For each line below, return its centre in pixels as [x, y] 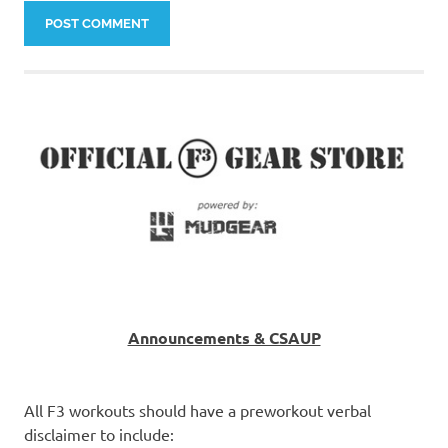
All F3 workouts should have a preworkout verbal [197, 409]
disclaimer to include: [99, 433]
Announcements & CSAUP [224, 337]
